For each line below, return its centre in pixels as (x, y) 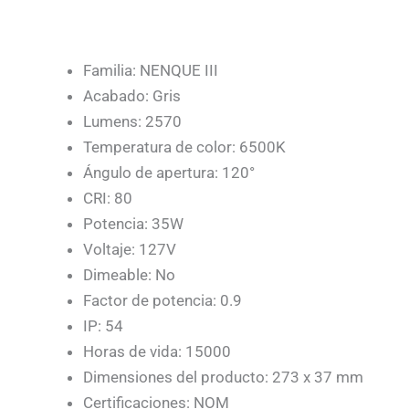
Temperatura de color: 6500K (184, 147)
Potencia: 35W (133, 224)
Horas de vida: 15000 (157, 352)
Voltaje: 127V (130, 250)
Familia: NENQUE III (151, 71)
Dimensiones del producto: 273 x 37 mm (223, 378)
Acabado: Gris (132, 96)
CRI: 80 (108, 199)
